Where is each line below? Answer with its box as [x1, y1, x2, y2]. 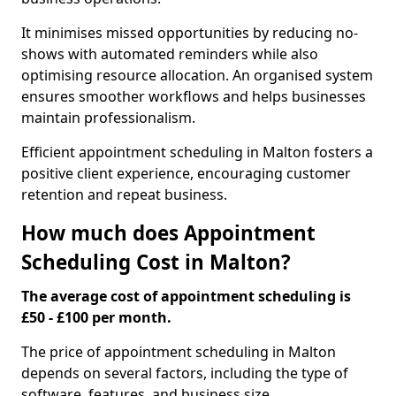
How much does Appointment [21, 219, 316, 247]
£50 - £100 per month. [21, 308, 171, 327]
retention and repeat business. [21, 185, 227, 204]
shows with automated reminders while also [21, 44, 318, 64]
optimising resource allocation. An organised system [21, 65, 373, 85]
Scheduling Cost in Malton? [21, 248, 291, 276]
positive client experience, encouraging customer [21, 164, 351, 183]
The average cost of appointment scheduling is [21, 286, 351, 306]
